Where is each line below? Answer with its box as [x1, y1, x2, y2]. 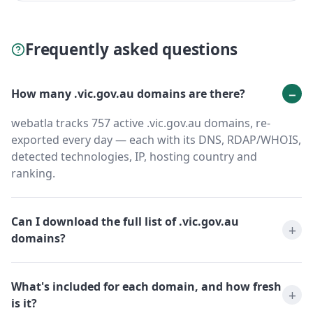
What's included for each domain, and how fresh [11, 279, 282, 295]
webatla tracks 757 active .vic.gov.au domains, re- [11, 115, 270, 131]
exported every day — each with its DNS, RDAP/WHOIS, [11, 132, 301, 148]
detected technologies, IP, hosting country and [11, 149, 257, 165]
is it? [11, 296, 37, 312]
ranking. [11, 166, 55, 182]
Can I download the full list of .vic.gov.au [11, 214, 239, 230]
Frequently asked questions [25, 38, 238, 61]
